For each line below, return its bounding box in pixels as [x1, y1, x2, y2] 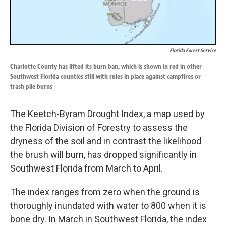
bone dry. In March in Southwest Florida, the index [10, 214, 207, 225]
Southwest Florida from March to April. [10, 163, 163, 174]
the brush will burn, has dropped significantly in [10, 149, 197, 160]
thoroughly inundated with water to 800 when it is [10, 200, 206, 211]
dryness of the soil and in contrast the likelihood [10, 136, 201, 147]
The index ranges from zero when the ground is [10, 187, 200, 198]
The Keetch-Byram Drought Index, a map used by [10, 108, 205, 120]
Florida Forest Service [169, 47, 216, 54]
